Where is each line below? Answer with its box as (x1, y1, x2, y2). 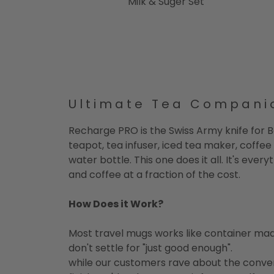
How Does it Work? (68, 196, 163, 211)
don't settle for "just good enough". (68, 240, 232, 255)
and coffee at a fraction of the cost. (68, 167, 240, 182)
